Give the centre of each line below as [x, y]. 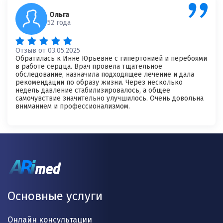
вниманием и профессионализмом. [73, 106]
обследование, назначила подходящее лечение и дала [105, 74]
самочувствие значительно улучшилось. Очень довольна [110, 98]
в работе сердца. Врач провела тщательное [89, 66]
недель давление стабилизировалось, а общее [93, 90]
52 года [59, 23]
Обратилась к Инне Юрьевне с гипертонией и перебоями [111, 58]
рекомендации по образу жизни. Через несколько [99, 82]
